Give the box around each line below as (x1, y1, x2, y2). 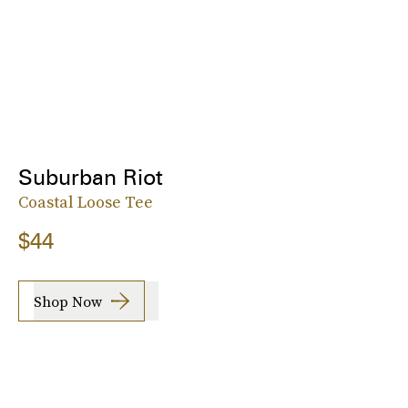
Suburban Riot (18, 164, 163, 191)
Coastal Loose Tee (18, 190, 153, 214)
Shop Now (34, 291, 102, 311)
